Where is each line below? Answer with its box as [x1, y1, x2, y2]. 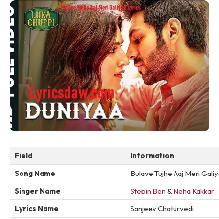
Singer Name [15, 186, 61, 196]
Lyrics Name [15, 203, 59, 213]
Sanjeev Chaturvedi [131, 203, 194, 213]
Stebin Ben [131, 186, 166, 196]
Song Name [15, 168, 55, 178]
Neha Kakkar [173, 186, 214, 196]
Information [131, 151, 174, 160]
